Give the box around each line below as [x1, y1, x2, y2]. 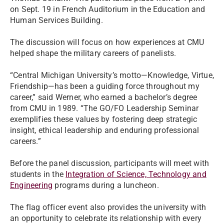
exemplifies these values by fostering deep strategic [10, 114, 197, 124]
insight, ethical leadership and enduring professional [10, 125, 199, 135]
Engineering [10, 180, 53, 190]
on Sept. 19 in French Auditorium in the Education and [10, 4, 205, 14]
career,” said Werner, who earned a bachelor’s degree [10, 92, 197, 102]
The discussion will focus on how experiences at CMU [10, 37, 204, 47]
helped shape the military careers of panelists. [10, 48, 176, 58]
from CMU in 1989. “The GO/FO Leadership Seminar [10, 103, 199, 113]
